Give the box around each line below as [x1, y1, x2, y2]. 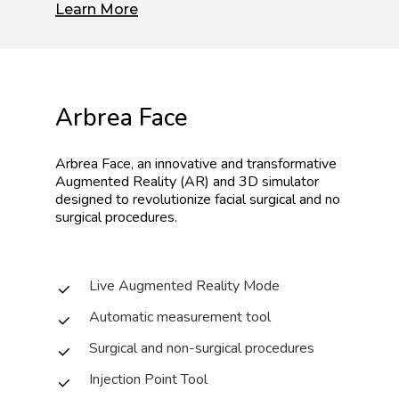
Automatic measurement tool [88, 306, 271, 327]
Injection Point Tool [88, 369, 208, 389]
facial [214, 189, 246, 209]
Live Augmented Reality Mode [88, 275, 280, 296]
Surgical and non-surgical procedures [88, 338, 314, 358]
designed [54, 189, 112, 209]
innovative [154, 153, 217, 174]
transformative [246, 153, 337, 174]
